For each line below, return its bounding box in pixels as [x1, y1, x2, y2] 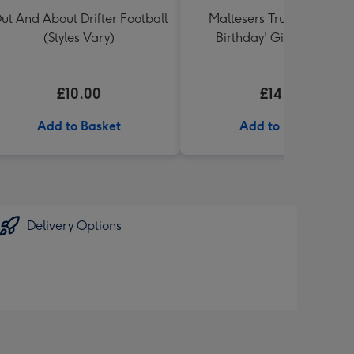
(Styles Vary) [43, 30, 115, 45]
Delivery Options [27, 218, 122, 233]
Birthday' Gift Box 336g [215, 30, 348, 45]
